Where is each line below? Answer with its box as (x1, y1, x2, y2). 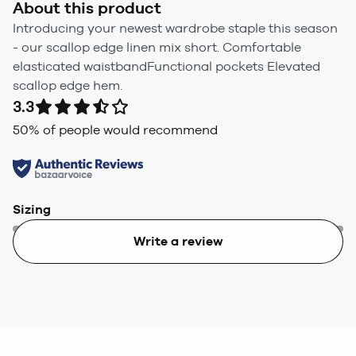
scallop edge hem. (13, 77, 122, 93)
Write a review (133, 233, 223, 249)
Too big (309, 238, 343, 250)
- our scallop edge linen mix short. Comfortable (13, 39, 301, 55)
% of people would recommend (29, 122, 218, 137)
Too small (13, 238, 56, 250)
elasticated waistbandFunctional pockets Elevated (13, 58, 320, 74)
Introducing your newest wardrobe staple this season (13, 20, 338, 36)
